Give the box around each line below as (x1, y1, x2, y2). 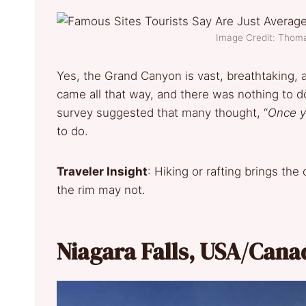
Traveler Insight (57, 165, 148, 179)
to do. (57, 124, 95, 139)
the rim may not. (57, 183, 145, 197)
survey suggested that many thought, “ (57, 106, 268, 120)
